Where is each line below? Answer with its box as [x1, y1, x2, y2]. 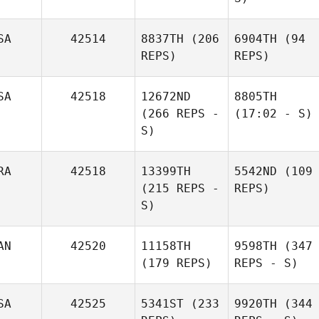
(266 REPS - [141, 107, 219, 120]
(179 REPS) [141, 256, 212, 270]
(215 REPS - [141, 182, 219, 195]
